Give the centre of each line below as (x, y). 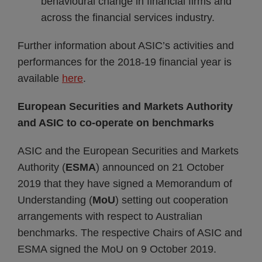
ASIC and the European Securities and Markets (128, 151)
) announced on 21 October (160, 167)
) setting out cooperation (172, 200)
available (40, 78)
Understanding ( (55, 200)
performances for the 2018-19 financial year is (125, 62)
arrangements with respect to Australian (110, 216)
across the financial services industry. (128, 18)
